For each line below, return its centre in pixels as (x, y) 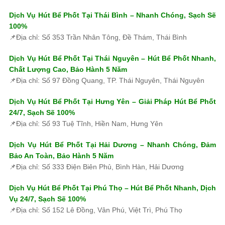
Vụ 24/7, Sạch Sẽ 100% (47, 199)
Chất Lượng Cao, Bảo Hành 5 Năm (68, 69)
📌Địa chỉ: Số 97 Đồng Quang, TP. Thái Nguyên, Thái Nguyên (107, 80)
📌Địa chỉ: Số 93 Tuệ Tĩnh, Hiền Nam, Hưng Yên (86, 123)
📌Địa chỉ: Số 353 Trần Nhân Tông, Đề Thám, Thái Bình (98, 37)
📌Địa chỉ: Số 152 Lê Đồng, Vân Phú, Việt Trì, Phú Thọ (96, 210)
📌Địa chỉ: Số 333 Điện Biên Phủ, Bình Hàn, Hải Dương (96, 166)
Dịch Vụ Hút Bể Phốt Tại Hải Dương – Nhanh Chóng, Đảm (113, 144)
